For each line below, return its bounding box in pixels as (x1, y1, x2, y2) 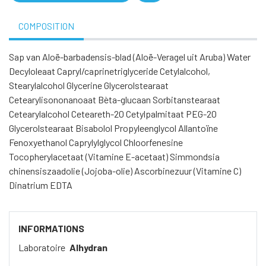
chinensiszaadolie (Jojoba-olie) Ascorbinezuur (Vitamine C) (9, 165, 241, 177)
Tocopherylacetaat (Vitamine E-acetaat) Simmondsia (9, 151, 220, 163)
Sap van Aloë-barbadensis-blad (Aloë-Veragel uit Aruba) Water (9, 51, 251, 63)
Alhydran (69, 242, 107, 254)
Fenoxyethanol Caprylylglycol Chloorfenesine (9, 137, 183, 148)
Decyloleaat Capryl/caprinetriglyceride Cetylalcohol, (9, 65, 210, 77)
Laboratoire (18, 242, 67, 254)
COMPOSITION (18, 20, 74, 32)
